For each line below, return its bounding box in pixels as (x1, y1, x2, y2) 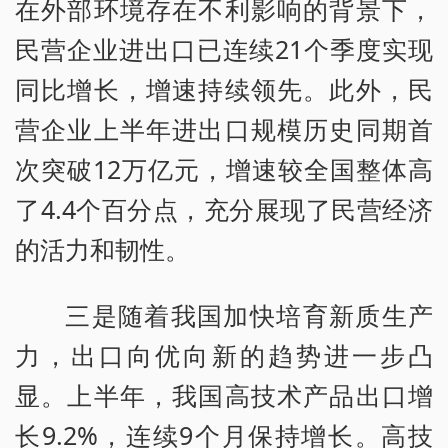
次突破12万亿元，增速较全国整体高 (15, 152, 433, 187)
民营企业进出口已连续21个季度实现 (15, 32, 433, 67)
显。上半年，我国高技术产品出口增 (15, 378, 433, 413)
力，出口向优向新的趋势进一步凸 (15, 338, 433, 373)
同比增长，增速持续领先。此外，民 (15, 72, 433, 107)
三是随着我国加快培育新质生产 (65, 298, 433, 333)
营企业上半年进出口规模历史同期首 (15, 112, 433, 147)
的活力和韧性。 (15, 232, 190, 267)
